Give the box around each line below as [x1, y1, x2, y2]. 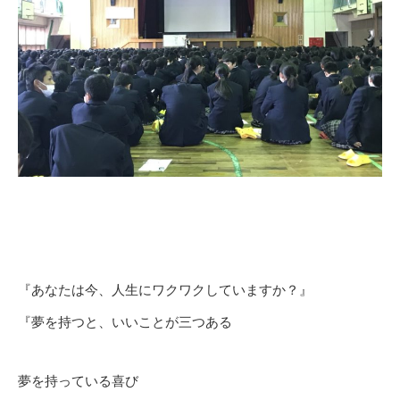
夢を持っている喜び [18, 371, 138, 389]
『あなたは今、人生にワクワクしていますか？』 [18, 280, 312, 298]
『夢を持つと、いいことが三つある [18, 312, 232, 330]
